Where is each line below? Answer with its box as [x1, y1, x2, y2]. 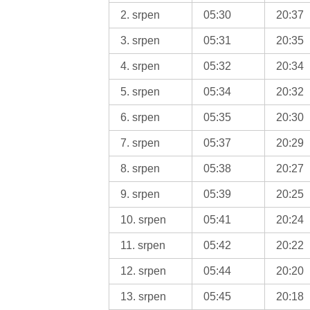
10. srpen [120, 213, 167, 226]
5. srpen [120, 85, 161, 98]
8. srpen [120, 162, 161, 174]
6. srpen [120, 111, 161, 123]
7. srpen [120, 136, 161, 149]
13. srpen [120, 290, 167, 302]
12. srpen [120, 264, 167, 277]
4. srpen [120, 60, 161, 72]
